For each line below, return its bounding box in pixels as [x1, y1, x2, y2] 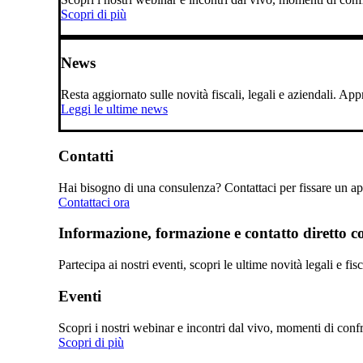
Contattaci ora [58, 194, 130, 209]
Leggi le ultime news [61, 102, 168, 117]
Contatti [58, 147, 113, 164]
